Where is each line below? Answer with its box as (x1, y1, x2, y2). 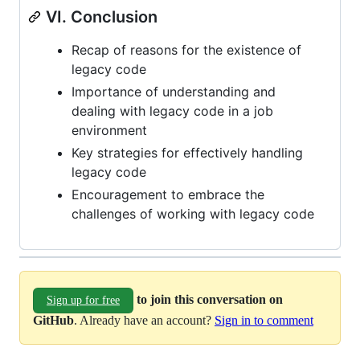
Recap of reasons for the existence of (72, 41, 301, 58)
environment (72, 121, 147, 138)
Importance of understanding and (72, 83, 276, 100)
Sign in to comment (215, 313, 313, 327)
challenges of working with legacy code (72, 205, 314, 222)
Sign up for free (47, 293, 120, 306)
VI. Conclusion (46, 6, 157, 27)
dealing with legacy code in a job (72, 102, 273, 119)
